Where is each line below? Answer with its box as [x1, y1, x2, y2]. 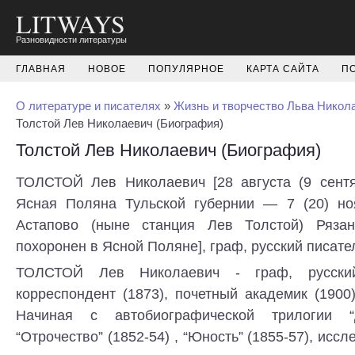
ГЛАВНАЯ [16, 63, 66, 74]
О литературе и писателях [16, 99, 161, 113]
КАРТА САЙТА [246, 63, 319, 74]
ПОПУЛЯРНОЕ [148, 63, 224, 74]
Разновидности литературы [16, 35, 127, 44]
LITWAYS [16, 6, 125, 40]
